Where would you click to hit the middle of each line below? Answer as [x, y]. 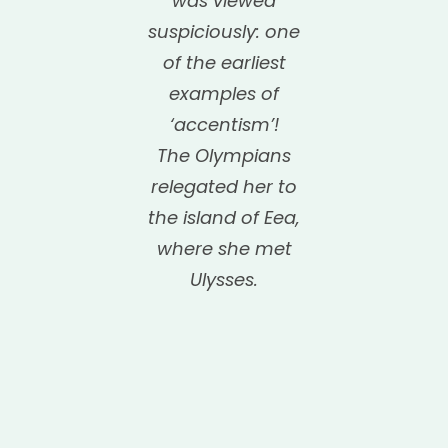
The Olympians [224, 156]
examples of [224, 94]
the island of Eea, [224, 218]
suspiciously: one [224, 32]
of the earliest [224, 63]
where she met [224, 249]
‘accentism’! [224, 125]
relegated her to [224, 187]
